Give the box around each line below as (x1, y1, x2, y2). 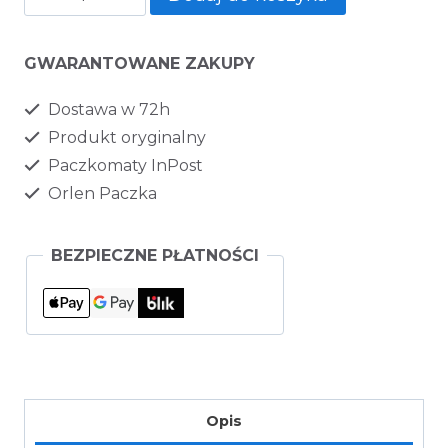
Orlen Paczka (44, 183, 157, 203)
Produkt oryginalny (44, 127, 206, 147)
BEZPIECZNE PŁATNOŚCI (51, 245, 259, 265)
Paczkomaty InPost (44, 155, 203, 175)
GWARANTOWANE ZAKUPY (24, 53, 255, 73)
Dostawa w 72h (44, 99, 170, 119)
